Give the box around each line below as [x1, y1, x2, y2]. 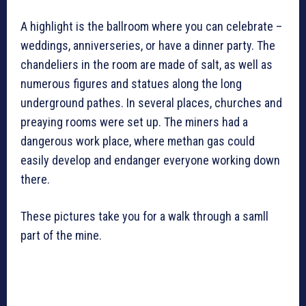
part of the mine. [20, 228, 102, 243]
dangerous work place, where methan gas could [20, 134, 255, 149]
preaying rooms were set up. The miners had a [20, 115, 248, 130]
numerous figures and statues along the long [20, 76, 242, 92]
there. [20, 172, 50, 187]
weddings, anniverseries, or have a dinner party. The [20, 38, 275, 53]
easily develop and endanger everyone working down [20, 153, 280, 168]
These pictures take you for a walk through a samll [20, 209, 268, 224]
